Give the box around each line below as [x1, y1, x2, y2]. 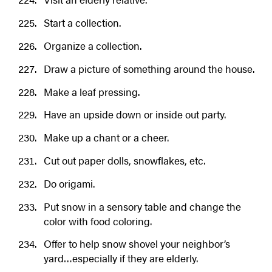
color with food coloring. [43, 213, 152, 228]
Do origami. [43, 175, 95, 191]
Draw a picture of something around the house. [43, 61, 254, 76]
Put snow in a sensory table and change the [43, 199, 241, 214]
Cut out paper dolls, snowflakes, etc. [43, 152, 205, 168]
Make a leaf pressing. [43, 84, 140, 99]
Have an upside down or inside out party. [43, 107, 226, 122]
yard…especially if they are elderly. [43, 251, 198, 266]
